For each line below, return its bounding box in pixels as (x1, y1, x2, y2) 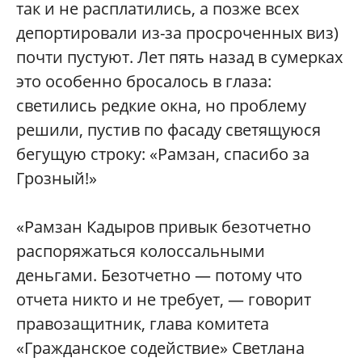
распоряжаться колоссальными (16, 239, 265, 262)
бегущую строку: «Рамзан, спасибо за (16, 142, 309, 165)
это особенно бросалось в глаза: (16, 69, 271, 92)
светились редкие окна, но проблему (16, 94, 306, 116)
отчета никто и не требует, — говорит (16, 288, 311, 310)
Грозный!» (16, 166, 97, 189)
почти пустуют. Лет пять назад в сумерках (16, 45, 343, 68)
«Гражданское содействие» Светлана (16, 336, 305, 359)
